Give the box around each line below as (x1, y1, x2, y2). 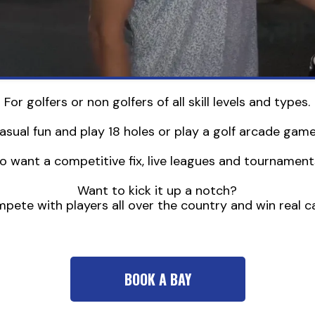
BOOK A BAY (124, 269, 191, 290)
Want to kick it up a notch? (77, 182, 238, 199)
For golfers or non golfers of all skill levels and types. (4, 94, 311, 110)
